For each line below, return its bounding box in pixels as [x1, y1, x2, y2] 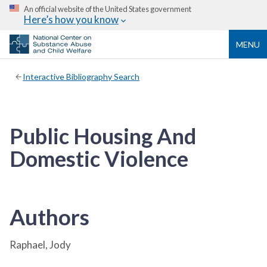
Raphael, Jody [10, 238, 71, 251]
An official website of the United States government [24, 4, 191, 14]
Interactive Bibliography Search [23, 71, 140, 82]
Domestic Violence [10, 145, 188, 172]
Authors [10, 203, 89, 230]
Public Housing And [10, 122, 196, 149]
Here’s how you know [24, 13, 119, 26]
